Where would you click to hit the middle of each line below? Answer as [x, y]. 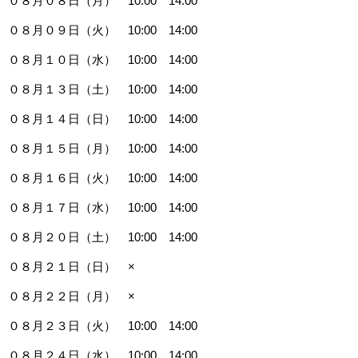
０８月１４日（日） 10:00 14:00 [103, 118]
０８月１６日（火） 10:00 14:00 [103, 177]
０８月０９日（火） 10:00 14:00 [103, 30]
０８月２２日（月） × [72, 296]
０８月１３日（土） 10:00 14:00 [103, 89]
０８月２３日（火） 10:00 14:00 [103, 325]
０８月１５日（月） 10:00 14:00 [103, 148]
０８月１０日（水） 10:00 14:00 [103, 59]
